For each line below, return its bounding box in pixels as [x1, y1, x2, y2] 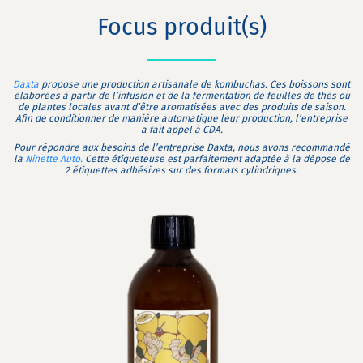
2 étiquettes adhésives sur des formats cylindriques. [65, 164, 298, 176]
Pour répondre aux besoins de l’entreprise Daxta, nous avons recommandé [13, 142, 350, 153]
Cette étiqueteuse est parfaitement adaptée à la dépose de [82, 153, 350, 164]
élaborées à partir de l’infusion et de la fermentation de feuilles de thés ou [13, 90, 350, 101]
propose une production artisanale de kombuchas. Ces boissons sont [39, 79, 350, 90]
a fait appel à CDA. [140, 124, 223, 135]
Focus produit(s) [96, 13, 267, 41]
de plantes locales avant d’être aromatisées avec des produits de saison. [17, 101, 346, 113]
